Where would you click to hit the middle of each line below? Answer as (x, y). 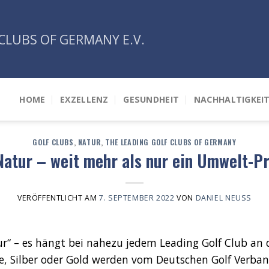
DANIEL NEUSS (221, 198)
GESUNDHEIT (151, 99)
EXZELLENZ (84, 99)
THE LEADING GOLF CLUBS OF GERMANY (171, 142)
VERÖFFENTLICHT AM (58, 198)
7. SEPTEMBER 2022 (137, 198)
